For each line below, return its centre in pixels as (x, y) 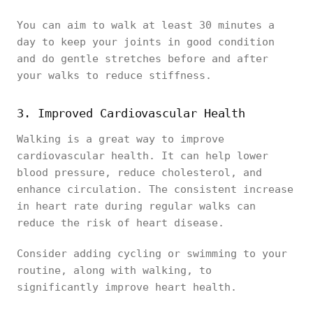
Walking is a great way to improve (121, 139)
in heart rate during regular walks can (136, 206)
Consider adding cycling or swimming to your (152, 254)
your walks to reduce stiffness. (114, 75)
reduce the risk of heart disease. (124, 223)
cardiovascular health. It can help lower (143, 156)
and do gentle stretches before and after (143, 59)
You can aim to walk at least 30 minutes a (146, 25)
